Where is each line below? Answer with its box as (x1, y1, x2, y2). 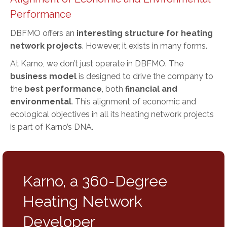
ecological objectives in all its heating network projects (10, 109, 214, 119)
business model (10, 71, 79, 81)
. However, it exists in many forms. (82, 41, 207, 51)
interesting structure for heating (77, 28, 213, 38)
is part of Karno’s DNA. (10, 122, 93, 132)
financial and (125, 84, 177, 94)
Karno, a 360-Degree (23, 172, 167, 190)
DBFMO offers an (10, 28, 77, 38)
